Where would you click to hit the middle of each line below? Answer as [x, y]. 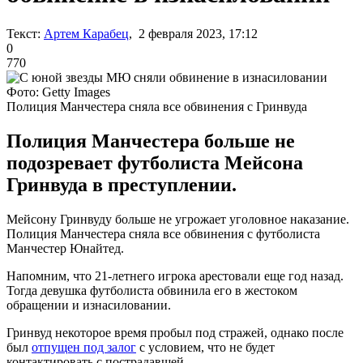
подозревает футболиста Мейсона [155, 162]
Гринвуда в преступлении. [122, 184]
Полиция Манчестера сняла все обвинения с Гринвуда [157, 106]
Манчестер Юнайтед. [65, 248]
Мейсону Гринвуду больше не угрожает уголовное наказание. [178, 219]
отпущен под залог [84, 347]
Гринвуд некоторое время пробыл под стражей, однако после [175, 332]
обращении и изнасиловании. [89, 305]
